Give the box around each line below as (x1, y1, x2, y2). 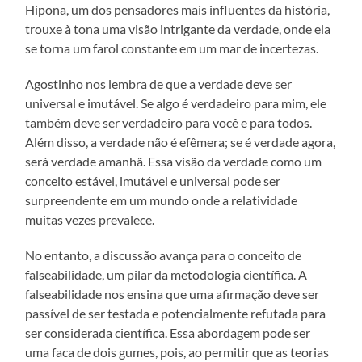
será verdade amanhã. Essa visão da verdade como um (25, 153, 322, 169)
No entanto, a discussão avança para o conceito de (25, 246, 302, 263)
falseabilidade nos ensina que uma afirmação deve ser (25, 285, 320, 301)
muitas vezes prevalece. (25, 211, 155, 227)
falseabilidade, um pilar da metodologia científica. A (25, 266, 308, 282)
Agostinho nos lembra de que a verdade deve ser (25, 75, 293, 91)
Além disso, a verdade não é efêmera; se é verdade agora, (25, 133, 336, 149)
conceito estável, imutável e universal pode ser (25, 172, 281, 188)
